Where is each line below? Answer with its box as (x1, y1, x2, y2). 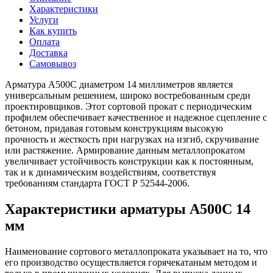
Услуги (29, 14, 58, 25)
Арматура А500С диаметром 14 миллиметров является (5, 79, 233, 90)
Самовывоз (29, 58, 76, 69)
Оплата (29, 36, 60, 47)
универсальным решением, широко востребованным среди (5, 90, 250, 101)
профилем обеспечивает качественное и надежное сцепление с (5, 112, 267, 122)
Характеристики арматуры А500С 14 (5, 200, 250, 217)
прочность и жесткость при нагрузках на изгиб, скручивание (5, 133, 259, 144)
